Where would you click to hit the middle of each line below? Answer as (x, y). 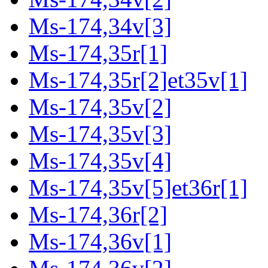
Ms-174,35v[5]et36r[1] (138, 188)
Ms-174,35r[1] (98, 53)
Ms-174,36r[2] (98, 215)
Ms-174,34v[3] (100, 26)
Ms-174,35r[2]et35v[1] (138, 80)
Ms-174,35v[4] (100, 161)
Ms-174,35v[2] (100, 107)
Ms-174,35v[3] (100, 134)
